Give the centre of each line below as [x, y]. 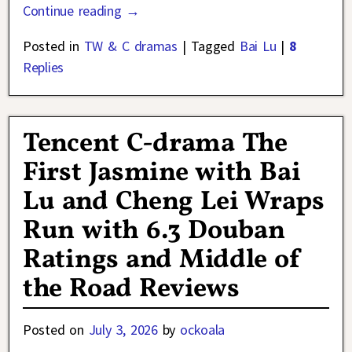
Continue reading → [82, 11]
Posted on [56, 330]
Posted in [51, 46]
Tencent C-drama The [155, 145]
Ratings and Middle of [162, 261]
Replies [43, 68]
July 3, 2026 [123, 330]
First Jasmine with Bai [162, 174]
